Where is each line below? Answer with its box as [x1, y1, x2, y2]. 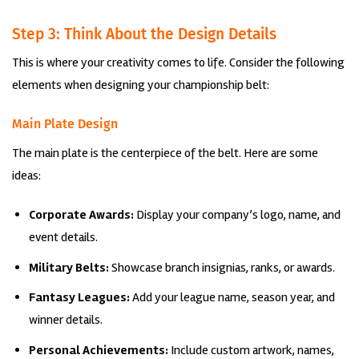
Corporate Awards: [28, 206, 134, 223]
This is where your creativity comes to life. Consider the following [12, 54, 345, 71]
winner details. [28, 312, 103, 329]
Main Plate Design [12, 116, 118, 132]
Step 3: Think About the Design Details [12, 24, 276, 43]
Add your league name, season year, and [129, 289, 335, 306]
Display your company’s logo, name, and [133, 206, 341, 223]
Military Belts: [28, 259, 109, 276]
